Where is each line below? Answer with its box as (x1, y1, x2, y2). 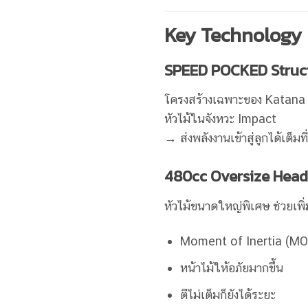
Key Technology (164, 20, 302, 50)
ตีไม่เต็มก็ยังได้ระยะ (180, 287, 276, 302)
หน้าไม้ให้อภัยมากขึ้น (180, 260, 284, 275)
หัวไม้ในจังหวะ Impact (164, 111, 276, 126)
